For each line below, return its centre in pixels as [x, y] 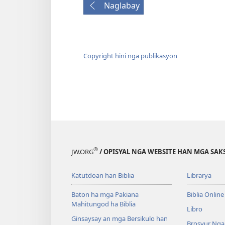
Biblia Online [205, 194]
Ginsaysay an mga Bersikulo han [120, 218]
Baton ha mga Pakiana [105, 194]
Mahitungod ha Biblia [103, 204]
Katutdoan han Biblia [103, 175]
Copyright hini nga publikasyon [130, 56]
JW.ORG [82, 151]
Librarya [199, 175]
